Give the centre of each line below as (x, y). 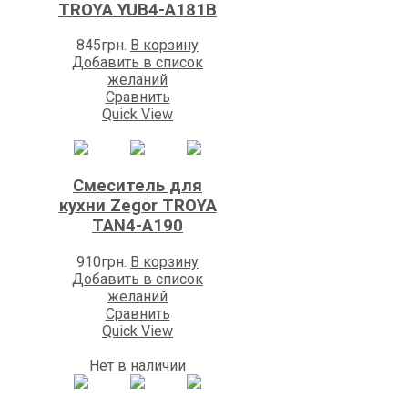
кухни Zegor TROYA (138, 206)
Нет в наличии (138, 365)
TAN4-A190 (138, 226)
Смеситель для (138, 186)
